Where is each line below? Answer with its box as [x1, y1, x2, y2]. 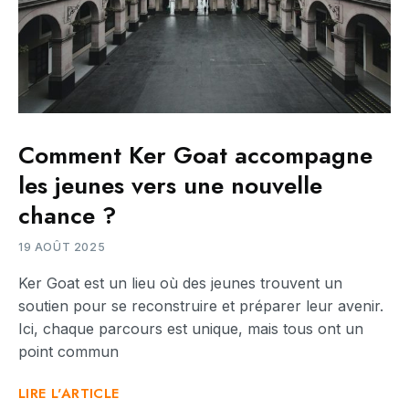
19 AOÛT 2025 [18, 240, 106, 255]
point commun [18, 342, 119, 362]
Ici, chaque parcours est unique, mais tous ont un [18, 320, 363, 339]
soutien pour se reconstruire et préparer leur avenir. [18, 297, 383, 316]
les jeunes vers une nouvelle [18, 168, 322, 204]
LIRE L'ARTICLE [18, 383, 120, 404]
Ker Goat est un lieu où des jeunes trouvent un [18, 274, 342, 293]
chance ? [18, 198, 116, 234]
